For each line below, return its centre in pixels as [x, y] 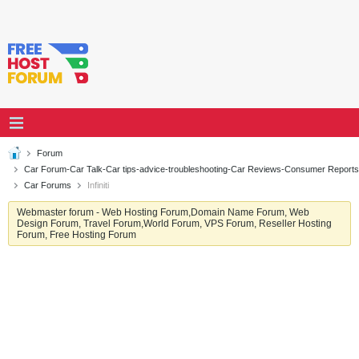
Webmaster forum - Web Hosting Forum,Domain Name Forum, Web [163, 212]
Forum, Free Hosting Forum [77, 235]
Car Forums [48, 185]
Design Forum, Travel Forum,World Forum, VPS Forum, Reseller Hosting [174, 224]
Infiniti [97, 185]
